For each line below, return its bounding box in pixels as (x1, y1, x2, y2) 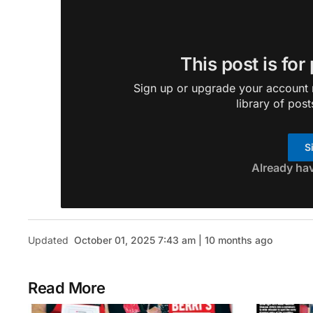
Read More (28, 279, 106, 298)
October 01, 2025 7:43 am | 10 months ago (74, 234, 272, 247)
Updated (28, 234, 68, 247)
